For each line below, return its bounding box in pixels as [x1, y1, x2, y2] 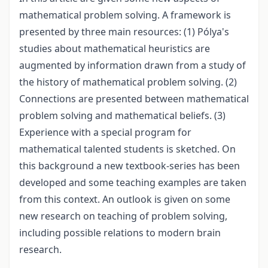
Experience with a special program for [19, 126, 191, 139]
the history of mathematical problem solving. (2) [19, 75, 237, 89]
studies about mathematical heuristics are [19, 42, 210, 56]
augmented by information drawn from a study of [19, 59, 246, 72]
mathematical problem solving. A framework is [19, 8, 231, 22]
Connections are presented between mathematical [19, 92, 249, 106]
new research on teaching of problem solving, [19, 209, 227, 223]
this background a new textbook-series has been [19, 159, 240, 173]
